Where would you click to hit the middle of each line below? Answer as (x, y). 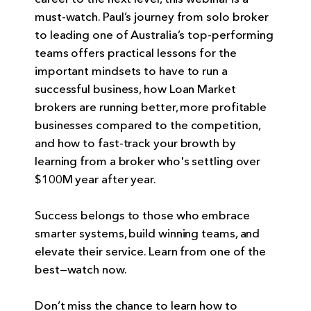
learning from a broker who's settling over (148, 162)
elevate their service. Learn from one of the (151, 252)
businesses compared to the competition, (148, 126)
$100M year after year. (96, 180)
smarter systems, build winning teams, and (148, 234)
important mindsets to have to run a (131, 72)
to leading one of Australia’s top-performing (154, 35)
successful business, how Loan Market (135, 90)
